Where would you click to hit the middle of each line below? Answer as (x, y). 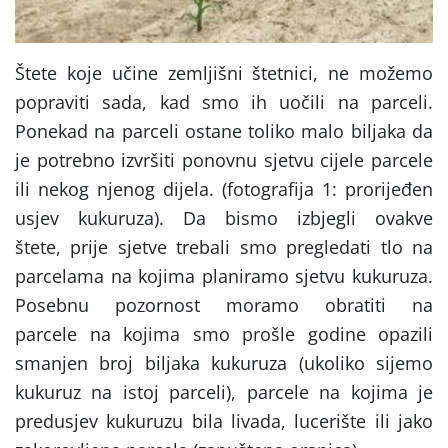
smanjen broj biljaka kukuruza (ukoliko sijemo (224, 363)
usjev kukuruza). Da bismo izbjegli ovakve (224, 218)
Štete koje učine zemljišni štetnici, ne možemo (224, 73)
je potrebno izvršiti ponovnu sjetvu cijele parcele (224, 160)
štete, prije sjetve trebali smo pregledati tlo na (224, 247)
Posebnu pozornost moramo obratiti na (224, 305)
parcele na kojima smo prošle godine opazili (224, 334)
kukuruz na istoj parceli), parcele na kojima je (224, 392)
